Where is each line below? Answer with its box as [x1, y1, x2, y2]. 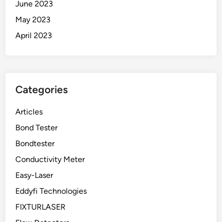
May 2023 [15, 15, 51, 25]
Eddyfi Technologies [15, 186, 87, 196]
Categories [15, 83, 68, 96]
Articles [15, 107, 43, 117]
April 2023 [15, 31, 53, 41]
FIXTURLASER [15, 202, 66, 212]
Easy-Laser [15, 170, 54, 180]
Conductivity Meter [15, 155, 85, 165]
